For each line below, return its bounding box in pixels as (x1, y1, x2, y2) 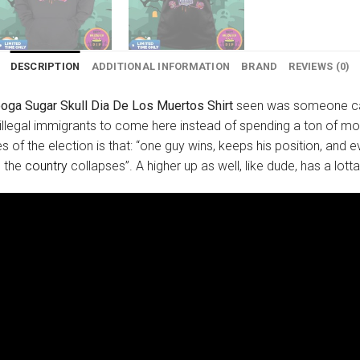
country (25, 158, 67, 174)
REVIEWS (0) (288, 60, 350, 73)
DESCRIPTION (10, 60, 80, 73)
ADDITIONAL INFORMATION (91, 60, 231, 73)
